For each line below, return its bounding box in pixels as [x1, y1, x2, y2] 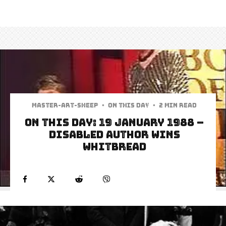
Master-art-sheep [32, 101, 98, 110]
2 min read [159, 101, 197, 110]
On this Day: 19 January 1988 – [25, 116, 204, 130]
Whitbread [82, 140, 146, 154]
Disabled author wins [48, 128, 180, 142]
